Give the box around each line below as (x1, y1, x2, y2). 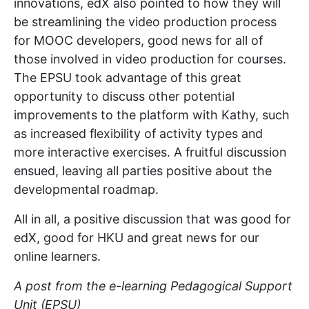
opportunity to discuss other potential (14, 88, 235, 103)
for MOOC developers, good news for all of (14, 32, 263, 48)
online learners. (14, 248, 101, 263)
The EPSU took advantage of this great (14, 70, 241, 85)
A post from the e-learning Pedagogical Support (14, 278, 292, 293)
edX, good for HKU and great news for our (14, 230, 259, 245)
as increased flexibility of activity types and (14, 126, 263, 141)
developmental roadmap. (14, 181, 159, 197)
